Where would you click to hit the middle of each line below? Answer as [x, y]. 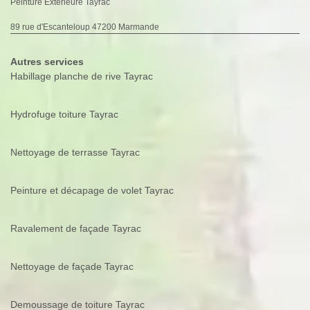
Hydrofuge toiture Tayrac [64, 115]
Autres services [47, 62]
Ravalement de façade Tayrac [76, 229]
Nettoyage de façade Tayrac [72, 267]
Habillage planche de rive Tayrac [82, 76]
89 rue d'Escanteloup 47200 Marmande [85, 27]
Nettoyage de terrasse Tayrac [75, 153]
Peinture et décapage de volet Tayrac [92, 191]
